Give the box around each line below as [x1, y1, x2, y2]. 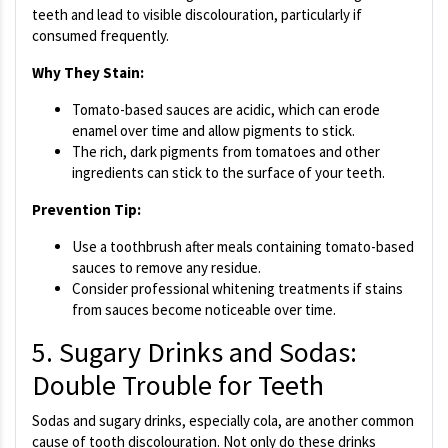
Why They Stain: [32, 63, 144, 83]
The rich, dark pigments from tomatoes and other [72, 142, 380, 162]
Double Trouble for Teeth [32, 367, 324, 404]
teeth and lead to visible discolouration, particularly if [32, 5, 362, 25]
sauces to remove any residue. [72, 258, 261, 278]
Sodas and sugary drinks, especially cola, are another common [32, 411, 414, 431]
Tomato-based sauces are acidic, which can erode [72, 100, 380, 120]
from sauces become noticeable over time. [72, 300, 336, 320]
